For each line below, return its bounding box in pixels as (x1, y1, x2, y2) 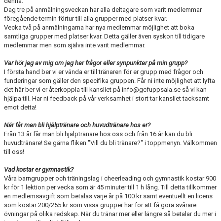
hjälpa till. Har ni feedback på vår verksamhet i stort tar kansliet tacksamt (4, 95, 209, 102)
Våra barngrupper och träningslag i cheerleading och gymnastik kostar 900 (4, 175, 216, 182)
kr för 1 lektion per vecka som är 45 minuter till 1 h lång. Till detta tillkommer (4, 184, 217, 191)
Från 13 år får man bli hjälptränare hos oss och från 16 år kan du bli (4, 130, 192, 138)
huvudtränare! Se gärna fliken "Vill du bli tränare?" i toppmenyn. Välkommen (4, 139, 217, 147)
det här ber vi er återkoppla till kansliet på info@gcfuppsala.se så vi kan (4, 86, 207, 93)
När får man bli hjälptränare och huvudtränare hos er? (4, 121, 152, 129)
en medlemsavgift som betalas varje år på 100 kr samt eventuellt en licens (4, 192, 213, 200)
